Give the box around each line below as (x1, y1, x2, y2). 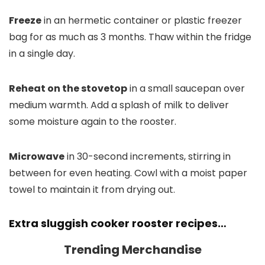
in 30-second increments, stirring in (64, 149, 231, 163)
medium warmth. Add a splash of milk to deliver (9, 98, 229, 112)
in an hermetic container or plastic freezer (41, 13, 242, 27)
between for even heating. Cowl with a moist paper (9, 166, 247, 180)
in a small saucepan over (127, 81, 245, 95)
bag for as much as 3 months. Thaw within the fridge (9, 30, 251, 44)
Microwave (9, 149, 64, 163)
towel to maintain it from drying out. (9, 182, 175, 196)
